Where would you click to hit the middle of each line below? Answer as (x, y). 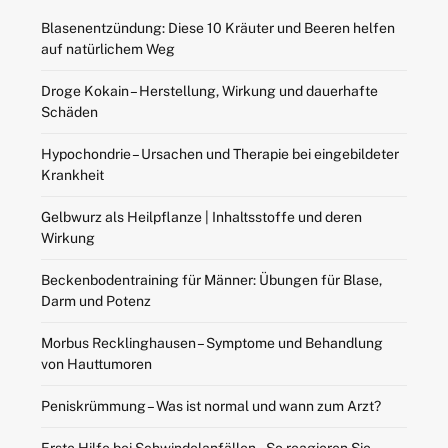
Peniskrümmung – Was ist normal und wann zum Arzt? (210, 406)
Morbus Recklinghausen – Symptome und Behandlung (211, 343)
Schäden (69, 112)
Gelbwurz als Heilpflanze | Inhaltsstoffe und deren (201, 217)
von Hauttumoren (96, 364)
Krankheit (72, 175)
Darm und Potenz (95, 301)
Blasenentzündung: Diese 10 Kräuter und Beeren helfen (217, 28)
